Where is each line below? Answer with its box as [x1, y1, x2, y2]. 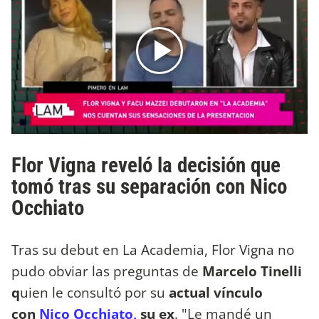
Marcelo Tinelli [199, 261, 302, 281]
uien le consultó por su [20, 282, 169, 302]
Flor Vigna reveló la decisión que [11, 153, 281, 178]
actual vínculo [169, 282, 263, 302]
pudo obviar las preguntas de [11, 261, 199, 281]
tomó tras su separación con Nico [11, 174, 287, 199]
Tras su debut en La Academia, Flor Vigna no [11, 239, 294, 259]
